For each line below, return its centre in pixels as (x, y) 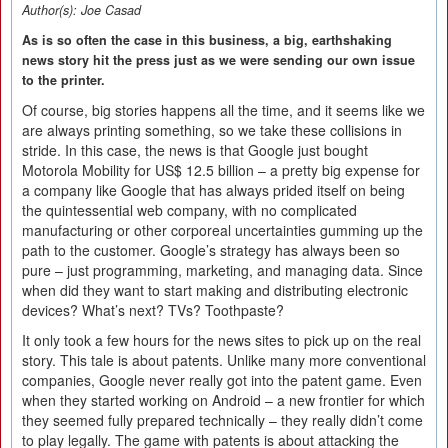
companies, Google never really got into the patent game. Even (222, 380)
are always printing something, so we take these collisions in (212, 130)
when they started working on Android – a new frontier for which (223, 400)
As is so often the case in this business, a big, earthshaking (207, 40)
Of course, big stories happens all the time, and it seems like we (223, 110)
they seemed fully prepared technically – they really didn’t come (222, 420)
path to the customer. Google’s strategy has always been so (211, 250)
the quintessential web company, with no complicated (189, 210)
